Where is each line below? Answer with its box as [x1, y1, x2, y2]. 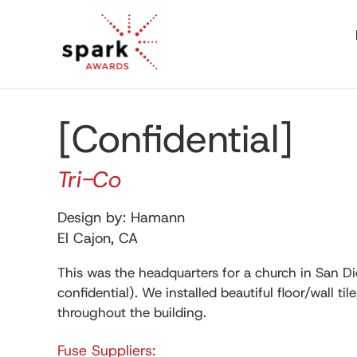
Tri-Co [57, 165, 121, 194]
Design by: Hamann [57, 208, 185, 227]
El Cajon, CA [57, 229, 138, 248]
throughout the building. [57, 304, 206, 321]
